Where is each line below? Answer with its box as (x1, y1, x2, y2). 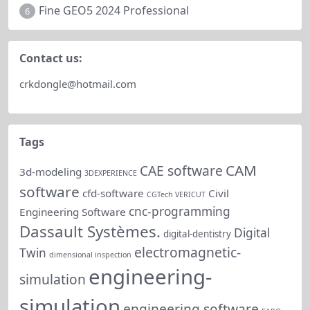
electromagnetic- (134, 242, 241, 262)
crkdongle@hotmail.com (19, 76, 136, 91)
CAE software (140, 161, 223, 180)
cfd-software (82, 185, 144, 200)
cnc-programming (129, 203, 230, 219)
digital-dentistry (163, 227, 231, 240)
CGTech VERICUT (147, 189, 206, 199)
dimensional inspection (49, 249, 131, 259)
